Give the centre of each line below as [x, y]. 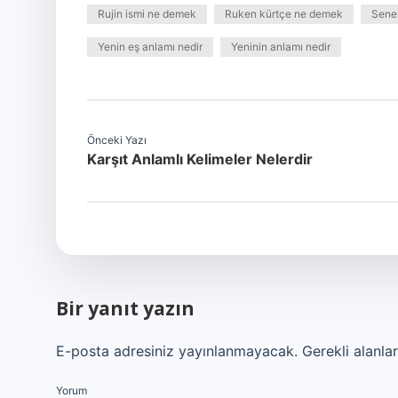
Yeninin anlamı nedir [281, 47]
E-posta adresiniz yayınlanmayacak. [177, 351]
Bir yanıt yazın [125, 308]
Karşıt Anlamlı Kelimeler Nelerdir [200, 159]
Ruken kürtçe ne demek [284, 14]
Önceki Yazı [117, 140]
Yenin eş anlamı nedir [150, 47]
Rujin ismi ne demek [147, 14]
